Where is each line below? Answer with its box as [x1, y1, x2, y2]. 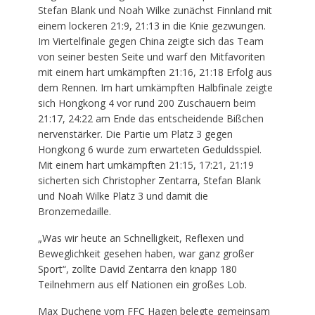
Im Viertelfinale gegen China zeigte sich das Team [37, 34, 264, 48]
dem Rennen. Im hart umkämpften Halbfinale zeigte [37, 80, 273, 94]
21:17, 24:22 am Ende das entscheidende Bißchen [37, 111, 264, 125]
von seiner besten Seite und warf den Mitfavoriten [37, 49, 265, 63]
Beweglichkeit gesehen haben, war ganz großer [37, 246, 254, 260]
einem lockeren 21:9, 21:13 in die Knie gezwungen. [37, 18, 266, 32]
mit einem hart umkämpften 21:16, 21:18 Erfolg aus [37, 65, 272, 79]
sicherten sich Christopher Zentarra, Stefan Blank [37, 173, 261, 187]
